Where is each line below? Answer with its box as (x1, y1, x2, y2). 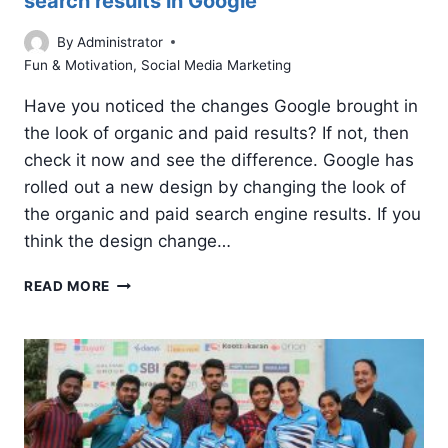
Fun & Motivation (24, 56, 133, 73)
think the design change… (24, 230, 231, 251)
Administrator (77, 33, 164, 50)
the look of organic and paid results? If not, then (24, 122, 409, 143)
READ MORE (24, 277, 111, 294)
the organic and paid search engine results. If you (24, 203, 421, 224)
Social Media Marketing (141, 56, 291, 73)
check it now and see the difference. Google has (24, 149, 414, 170)
